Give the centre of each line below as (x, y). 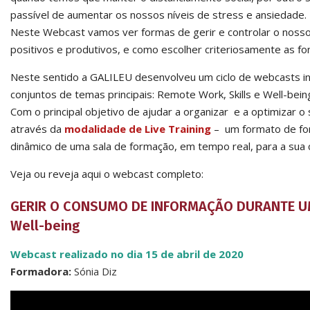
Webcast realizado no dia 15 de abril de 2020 (127, 254)
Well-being (45, 226)
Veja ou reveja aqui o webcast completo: (107, 174)
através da (37, 129)
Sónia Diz (95, 271)
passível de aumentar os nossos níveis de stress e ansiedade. (158, 15)
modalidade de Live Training (138, 129)
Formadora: (42, 271)
